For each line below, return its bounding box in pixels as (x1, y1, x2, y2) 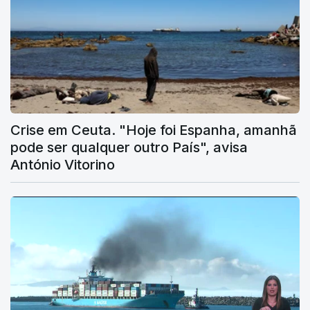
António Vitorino (10, 156, 115, 173)
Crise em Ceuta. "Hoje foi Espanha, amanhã (10, 121, 297, 138)
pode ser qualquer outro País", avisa (10, 138, 248, 156)
